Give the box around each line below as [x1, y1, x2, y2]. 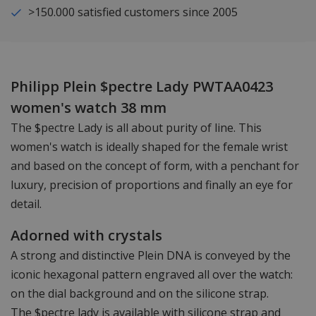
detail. [11, 195, 42, 212]
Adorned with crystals [11, 225, 162, 245]
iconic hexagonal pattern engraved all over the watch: [11, 266, 293, 282]
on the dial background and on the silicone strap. [11, 285, 269, 301]
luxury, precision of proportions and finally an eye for [11, 176, 293, 193]
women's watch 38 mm [11, 97, 166, 117]
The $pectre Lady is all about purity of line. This [11, 119, 262, 135]
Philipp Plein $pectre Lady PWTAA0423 [11, 76, 273, 96]
